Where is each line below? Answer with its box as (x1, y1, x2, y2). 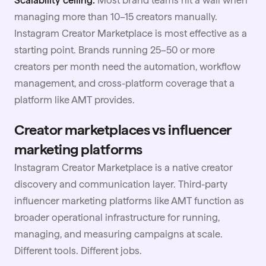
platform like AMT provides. (14, 93, 135, 106)
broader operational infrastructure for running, (14, 211, 220, 223)
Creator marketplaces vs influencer (14, 121, 232, 138)
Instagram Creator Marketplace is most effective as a (14, 27, 247, 39)
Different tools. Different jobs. (14, 244, 142, 256)
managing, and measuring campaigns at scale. (14, 227, 223, 240)
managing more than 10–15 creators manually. (14, 10, 217, 23)
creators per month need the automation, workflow (14, 60, 240, 72)
